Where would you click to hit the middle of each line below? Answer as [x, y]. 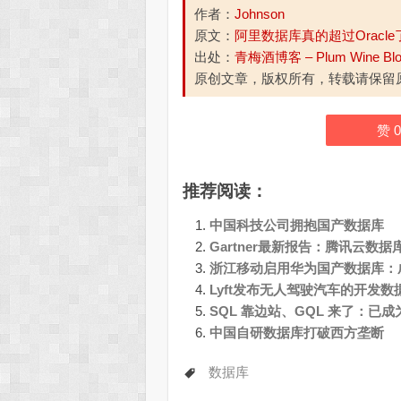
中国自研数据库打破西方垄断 [297, 332]
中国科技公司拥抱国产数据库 [297, 225]
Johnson [260, 13]
